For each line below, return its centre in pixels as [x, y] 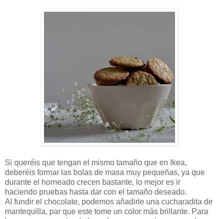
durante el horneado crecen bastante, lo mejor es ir [93, 182]
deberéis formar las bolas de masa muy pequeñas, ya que [105, 173]
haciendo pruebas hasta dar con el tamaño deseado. [96, 192]
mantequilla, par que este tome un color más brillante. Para [107, 212]
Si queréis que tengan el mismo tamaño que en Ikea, [96, 163]
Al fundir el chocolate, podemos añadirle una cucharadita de [109, 202]
